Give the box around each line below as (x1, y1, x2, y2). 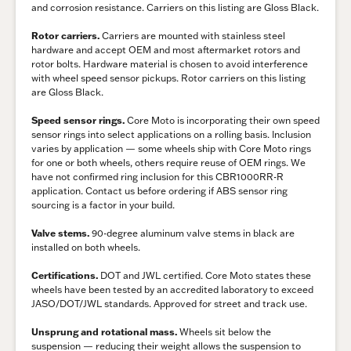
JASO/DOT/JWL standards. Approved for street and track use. (31, 298, 307, 310)
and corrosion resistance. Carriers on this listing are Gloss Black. (31, 2, 319, 14)
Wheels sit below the (177, 326, 271, 338)
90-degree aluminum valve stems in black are (89, 227, 295, 240)
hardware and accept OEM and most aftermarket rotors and (31, 44, 300, 56)
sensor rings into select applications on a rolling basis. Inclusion (31, 128, 311, 141)
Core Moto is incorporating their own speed (125, 114, 320, 127)
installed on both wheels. (31, 241, 140, 254)
